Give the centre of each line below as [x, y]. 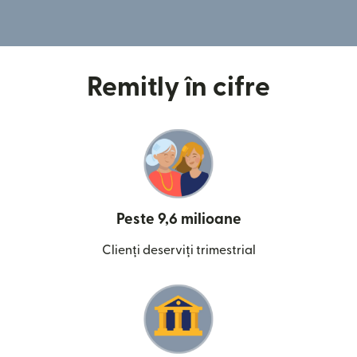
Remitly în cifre [178, 88]
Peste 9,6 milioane [178, 220]
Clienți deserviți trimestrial [178, 251]
